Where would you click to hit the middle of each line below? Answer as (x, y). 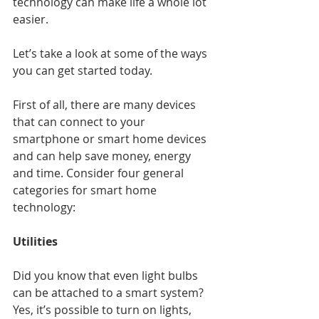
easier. (31, 20)
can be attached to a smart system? (110, 293)
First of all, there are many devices (106, 105)
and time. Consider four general (100, 173)
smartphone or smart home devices (111, 139)
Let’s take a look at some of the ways (111, 54)
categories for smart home (86, 190)
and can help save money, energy (103, 156)
